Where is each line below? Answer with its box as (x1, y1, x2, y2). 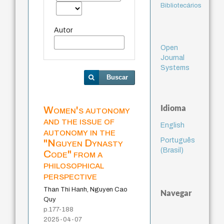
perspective (43, 170, 97, 181)
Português (160, 136, 195, 144)
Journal (160, 53, 184, 61)
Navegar (160, 187, 192, 197)
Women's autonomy (43, 104, 130, 115)
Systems (160, 63, 189, 71)
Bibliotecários (160, 1, 201, 9)
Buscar (106, 73, 128, 81)
